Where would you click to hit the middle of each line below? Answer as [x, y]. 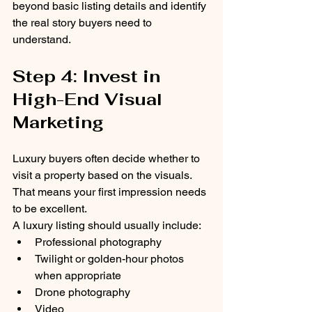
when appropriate [78, 276]
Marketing [58, 123]
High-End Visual [90, 100]
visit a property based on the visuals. [102, 175]
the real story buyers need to [84, 23]
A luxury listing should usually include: [107, 226]
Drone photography [83, 292]
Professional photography [98, 242]
